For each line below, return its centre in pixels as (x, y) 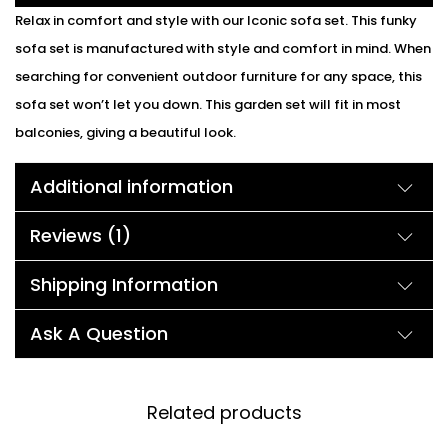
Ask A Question (99, 333)
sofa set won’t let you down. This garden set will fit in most (208, 104)
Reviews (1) (80, 235)
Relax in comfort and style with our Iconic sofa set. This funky (216, 20)
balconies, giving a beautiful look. (125, 132)
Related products (224, 412)
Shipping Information (124, 284)
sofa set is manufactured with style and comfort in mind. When (223, 48)
